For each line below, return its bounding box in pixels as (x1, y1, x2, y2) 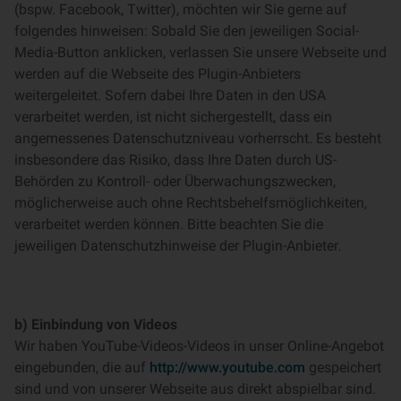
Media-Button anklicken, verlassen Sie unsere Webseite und (14, 44, 387, 61)
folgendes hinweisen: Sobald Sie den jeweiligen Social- (14, 22, 359, 39)
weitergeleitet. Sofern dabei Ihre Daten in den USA (14, 87, 326, 104)
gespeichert (305, 359, 381, 376)
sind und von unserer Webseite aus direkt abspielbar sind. (14, 380, 376, 397)
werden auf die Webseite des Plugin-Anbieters (14, 65, 301, 82)
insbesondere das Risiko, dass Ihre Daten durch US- (14, 151, 337, 168)
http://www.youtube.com (149, 359, 305, 376)
